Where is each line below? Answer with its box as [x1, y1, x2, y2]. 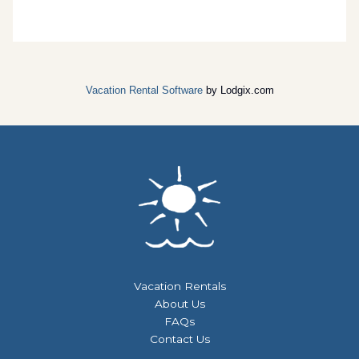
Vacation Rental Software [85, 84, 203, 96]
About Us [154, 297, 205, 311]
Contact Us [149, 333, 210, 346]
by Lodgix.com [202, 84, 274, 96]
